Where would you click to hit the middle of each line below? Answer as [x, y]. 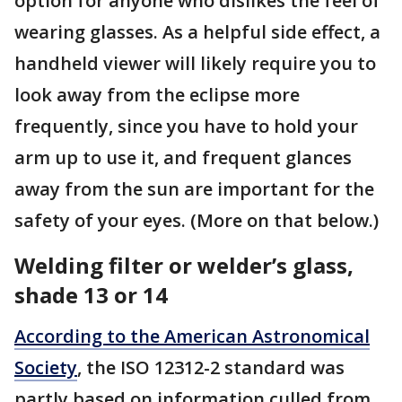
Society [46, 368]
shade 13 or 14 [91, 295]
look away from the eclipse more [157, 95]
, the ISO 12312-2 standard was [211, 368]
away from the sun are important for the [194, 189]
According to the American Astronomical [192, 336]
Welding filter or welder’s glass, [184, 266]
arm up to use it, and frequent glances [183, 158]
